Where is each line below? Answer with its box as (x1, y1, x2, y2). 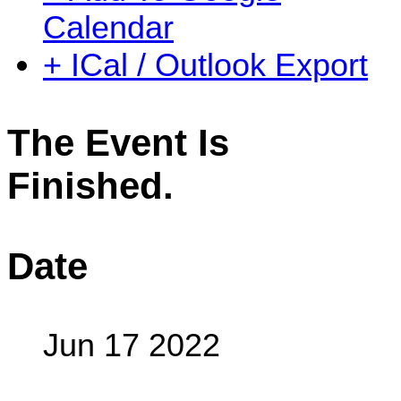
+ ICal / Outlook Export (43, 47, 368, 84)
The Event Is (7, 122, 229, 165)
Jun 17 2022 (43, 326, 220, 363)
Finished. (7, 165, 174, 208)
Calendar (43, 9, 174, 47)
